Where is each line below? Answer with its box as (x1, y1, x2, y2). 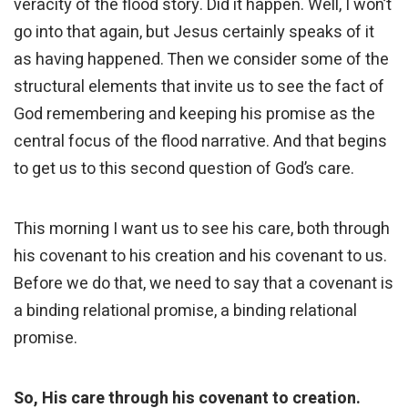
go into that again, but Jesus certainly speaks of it (14, 20, 374, 46)
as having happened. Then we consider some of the (14, 47, 389, 73)
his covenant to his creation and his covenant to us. (14, 244, 387, 270)
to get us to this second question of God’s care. (14, 157, 354, 182)
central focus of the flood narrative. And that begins (14, 129, 387, 155)
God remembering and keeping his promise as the (14, 102, 375, 127)
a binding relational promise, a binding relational (14, 299, 357, 324)
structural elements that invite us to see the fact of (14, 75, 384, 100)
